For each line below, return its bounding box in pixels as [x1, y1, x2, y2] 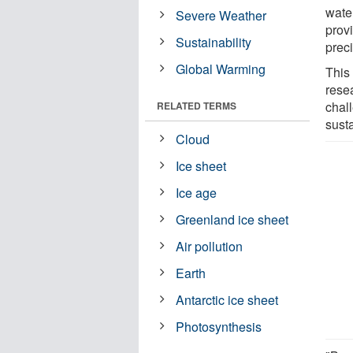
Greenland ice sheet [176, 210, 289, 229]
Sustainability [176, 32, 252, 51]
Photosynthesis [176, 317, 262, 336]
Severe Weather [176, 6, 267, 24]
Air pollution [176, 236, 243, 255]
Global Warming [176, 59, 266, 78]
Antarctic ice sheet [176, 290, 279, 309]
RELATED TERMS [157, 98, 236, 113]
